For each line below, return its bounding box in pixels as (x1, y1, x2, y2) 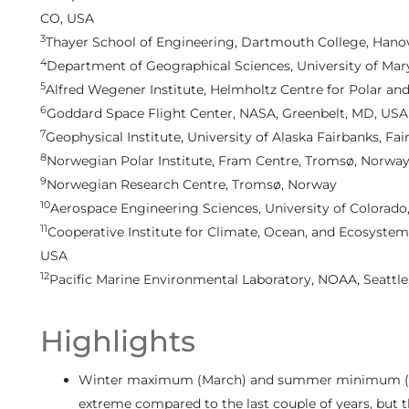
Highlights (39, 322, 195, 359)
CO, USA (39, 10, 94, 27)
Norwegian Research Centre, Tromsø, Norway (46, 176, 337, 194)
